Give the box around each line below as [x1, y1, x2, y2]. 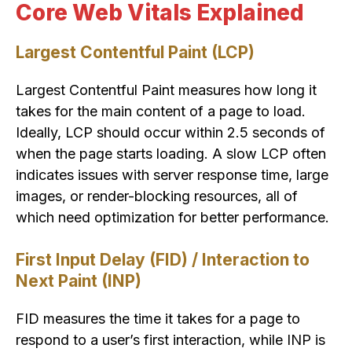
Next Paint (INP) [16, 271, 141, 291]
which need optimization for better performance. [16, 209, 329, 226]
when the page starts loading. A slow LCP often [16, 145, 326, 163]
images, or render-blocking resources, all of [16, 188, 298, 205]
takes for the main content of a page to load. [16, 103, 306, 120]
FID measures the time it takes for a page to [16, 310, 300, 328]
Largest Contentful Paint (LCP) [16, 42, 255, 63]
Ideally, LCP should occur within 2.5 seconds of [16, 124, 325, 141]
